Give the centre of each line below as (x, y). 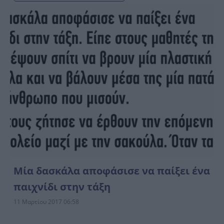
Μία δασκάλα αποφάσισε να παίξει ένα (112, 170)
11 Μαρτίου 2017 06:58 (46, 201)
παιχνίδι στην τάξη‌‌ (62, 186)
